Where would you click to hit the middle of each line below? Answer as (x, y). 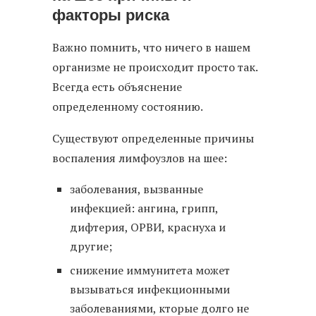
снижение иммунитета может (150, 271)
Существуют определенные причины (153, 139)
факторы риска (111, 16)
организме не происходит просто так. (155, 67)
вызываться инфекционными (150, 290)
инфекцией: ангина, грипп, (144, 208)
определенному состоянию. (128, 107)
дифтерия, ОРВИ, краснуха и (148, 227)
